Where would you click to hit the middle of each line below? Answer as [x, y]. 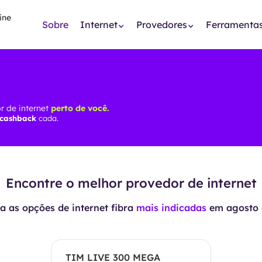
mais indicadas [171, 208]
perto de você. [80, 108]
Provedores [162, 25]
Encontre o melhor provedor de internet [131, 183]
